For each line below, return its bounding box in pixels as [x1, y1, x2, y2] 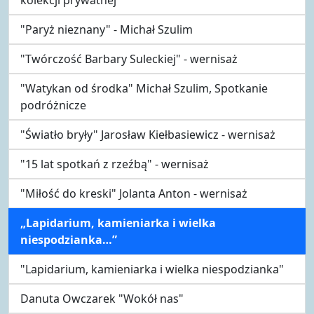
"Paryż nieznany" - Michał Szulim [20, 21, 193, 37]
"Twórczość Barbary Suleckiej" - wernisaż [20, 50, 238, 67]
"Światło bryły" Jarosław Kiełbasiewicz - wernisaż [20, 126, 275, 142]
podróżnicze [20, 97, 86, 113]
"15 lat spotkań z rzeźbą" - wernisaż [20, 156, 209, 172]
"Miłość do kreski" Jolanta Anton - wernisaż [20, 185, 247, 201]
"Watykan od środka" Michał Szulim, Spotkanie [20, 80, 268, 96]
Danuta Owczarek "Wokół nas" [20, 290, 184, 306]
